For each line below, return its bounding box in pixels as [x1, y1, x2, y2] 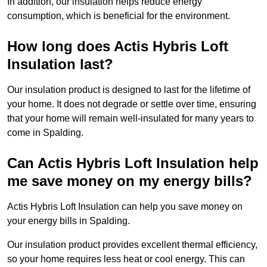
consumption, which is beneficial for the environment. [7, 11, 230, 21]
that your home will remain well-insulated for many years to [7, 113, 254, 124]
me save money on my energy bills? [7, 173, 252, 190]
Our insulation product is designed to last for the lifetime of [7, 85, 250, 95]
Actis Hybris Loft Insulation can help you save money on [7, 201, 243, 212]
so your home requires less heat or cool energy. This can [7, 254, 245, 265]
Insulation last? [7, 56, 113, 73]
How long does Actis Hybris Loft [7, 38, 228, 55]
